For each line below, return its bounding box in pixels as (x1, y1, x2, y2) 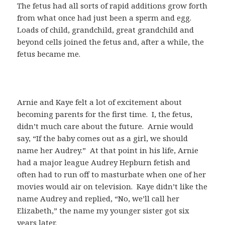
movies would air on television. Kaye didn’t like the (17, 181, 208, 192)
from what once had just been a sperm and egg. (17, 13, 194, 23)
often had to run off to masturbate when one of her (17, 169, 206, 180)
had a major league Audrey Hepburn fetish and (17, 157, 191, 168)
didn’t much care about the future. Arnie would (17, 121, 194, 132)
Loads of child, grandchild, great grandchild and (17, 25, 194, 35)
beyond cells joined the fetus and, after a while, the (17, 37, 204, 47)
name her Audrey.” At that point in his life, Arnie (17, 145, 199, 156)
